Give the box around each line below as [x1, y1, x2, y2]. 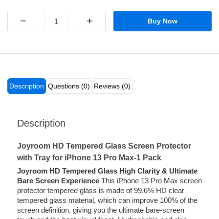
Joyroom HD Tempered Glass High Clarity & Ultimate [17, 167, 197, 175]
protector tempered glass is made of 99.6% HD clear [17, 186, 184, 195]
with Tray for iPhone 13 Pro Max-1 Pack [17, 153, 161, 162]
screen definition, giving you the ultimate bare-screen [17, 206, 184, 215]
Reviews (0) [94, 82, 131, 90]
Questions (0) [48, 82, 90, 90]
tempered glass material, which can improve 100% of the [17, 196, 197, 205]
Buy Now [148, 17, 178, 25]
